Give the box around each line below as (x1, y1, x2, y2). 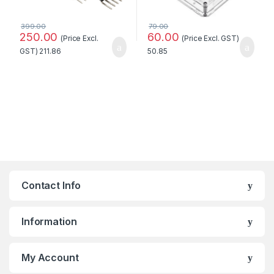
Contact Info (21, 179, 81, 191)
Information (21, 215, 77, 228)
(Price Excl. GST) (182, 33, 239, 43)
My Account (21, 251, 79, 264)
